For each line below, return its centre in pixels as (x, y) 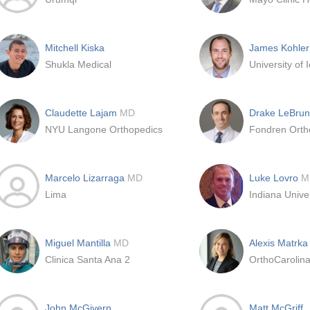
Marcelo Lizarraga (86, 178)
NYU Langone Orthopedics (104, 129)
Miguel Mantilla (79, 243)
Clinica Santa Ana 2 (88, 259)
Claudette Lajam (82, 113)
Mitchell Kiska (75, 48)
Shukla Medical (78, 64)
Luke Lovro (275, 178)
